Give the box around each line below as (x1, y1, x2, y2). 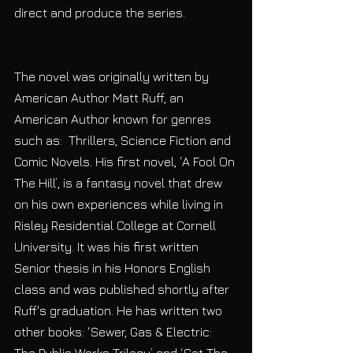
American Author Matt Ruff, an (14, 90, 187, 105)
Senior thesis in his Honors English (14, 260, 214, 275)
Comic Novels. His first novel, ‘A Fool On (14, 154, 238, 169)
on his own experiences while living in (14, 196, 226, 211)
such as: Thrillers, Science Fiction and (14, 132, 234, 147)
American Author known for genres (14, 111, 214, 126)
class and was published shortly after (14, 281, 232, 296)
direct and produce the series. (14, 5, 185, 20)
